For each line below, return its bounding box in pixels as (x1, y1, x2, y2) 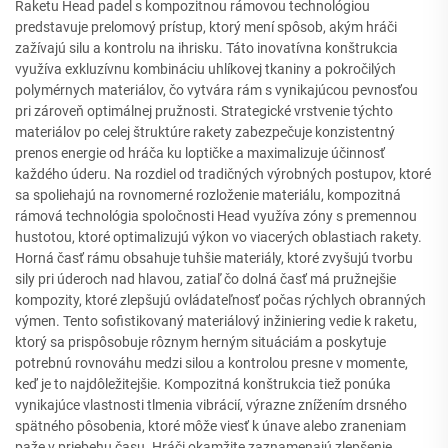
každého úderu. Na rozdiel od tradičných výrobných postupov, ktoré (15, 165, 431, 182)
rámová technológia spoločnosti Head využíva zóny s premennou (15, 207, 417, 224)
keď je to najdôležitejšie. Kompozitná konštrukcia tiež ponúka (15, 375, 391, 392)
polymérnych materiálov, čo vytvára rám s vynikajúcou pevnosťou (15, 81, 418, 98)
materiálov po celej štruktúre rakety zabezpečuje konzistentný (15, 123, 395, 140)
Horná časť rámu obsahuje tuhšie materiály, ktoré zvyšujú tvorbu (15, 249, 413, 266)
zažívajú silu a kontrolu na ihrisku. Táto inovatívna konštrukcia (15, 39, 398, 56)
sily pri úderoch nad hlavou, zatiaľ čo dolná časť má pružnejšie (15, 270, 396, 287)
